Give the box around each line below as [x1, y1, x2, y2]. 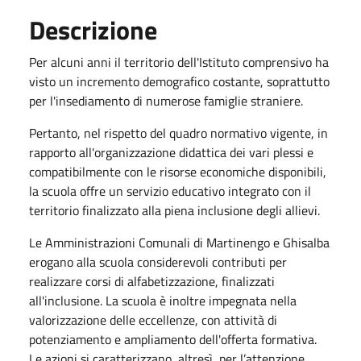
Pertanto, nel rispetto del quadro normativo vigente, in [29, 122, 328, 143]
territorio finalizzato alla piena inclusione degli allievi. [29, 200, 320, 220]
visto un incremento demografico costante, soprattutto [29, 71, 330, 91]
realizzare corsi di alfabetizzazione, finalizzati [29, 271, 275, 291]
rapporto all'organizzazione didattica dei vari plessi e [29, 142, 313, 162]
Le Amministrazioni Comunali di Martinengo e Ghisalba [29, 232, 330, 252]
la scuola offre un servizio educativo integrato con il [29, 180, 311, 201]
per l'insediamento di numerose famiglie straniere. [29, 90, 303, 110]
